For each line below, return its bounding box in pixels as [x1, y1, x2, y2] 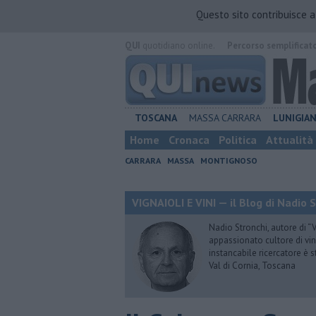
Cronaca [169, 133, 209, 147]
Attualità [266, 133, 313, 147]
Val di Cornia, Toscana [209, 260, 296, 272]
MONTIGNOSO [200, 155, 257, 166]
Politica [219, 133, 257, 147]
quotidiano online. [140, 39, 214, 51]
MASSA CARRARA [189, 111, 262, 124]
